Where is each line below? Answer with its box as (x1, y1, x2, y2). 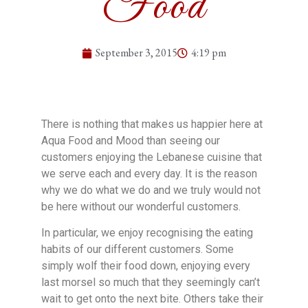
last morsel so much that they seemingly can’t (41, 276, 260, 289)
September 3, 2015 (96, 45, 177, 60)
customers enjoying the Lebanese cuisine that (41, 151, 262, 164)
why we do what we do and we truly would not (41, 184, 261, 197)
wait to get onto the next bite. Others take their (41, 292, 263, 306)
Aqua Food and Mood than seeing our (41, 134, 220, 148)
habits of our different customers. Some (41, 243, 234, 256)
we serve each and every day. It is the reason (41, 167, 257, 181)
